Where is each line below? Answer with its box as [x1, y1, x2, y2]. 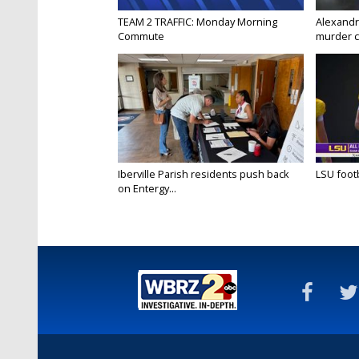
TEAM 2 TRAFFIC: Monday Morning [118, 14, 277, 30]
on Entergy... [118, 181, 176, 196]
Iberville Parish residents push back [118, 167, 289, 182]
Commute [118, 29, 164, 44]
